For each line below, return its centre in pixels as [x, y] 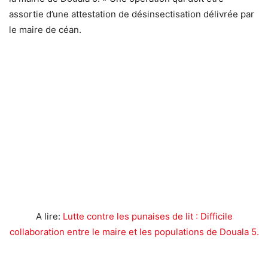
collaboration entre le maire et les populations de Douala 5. [134, 232]
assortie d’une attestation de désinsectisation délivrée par [132, 14]
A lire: [49, 217]
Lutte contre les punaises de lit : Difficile [147, 217]
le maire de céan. [45, 30]
